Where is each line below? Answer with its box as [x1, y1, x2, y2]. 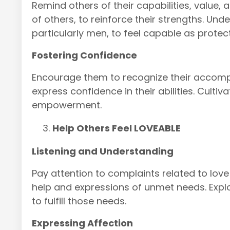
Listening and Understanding [32, 144, 174, 158]
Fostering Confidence [32, 48, 137, 62]
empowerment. [32, 98, 102, 111]
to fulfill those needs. [32, 194, 126, 207]
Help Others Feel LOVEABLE [52, 121, 181, 135]
